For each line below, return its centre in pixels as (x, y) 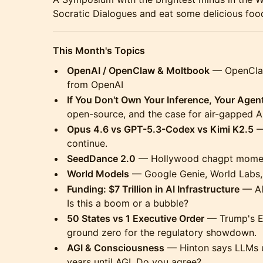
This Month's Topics (99, 50)
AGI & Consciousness (116, 248)
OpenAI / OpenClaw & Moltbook (138, 70)
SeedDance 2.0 (101, 159)
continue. (87, 143)
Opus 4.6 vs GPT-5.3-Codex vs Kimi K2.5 (160, 129)
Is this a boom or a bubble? (128, 203)
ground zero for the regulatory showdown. (162, 232)
